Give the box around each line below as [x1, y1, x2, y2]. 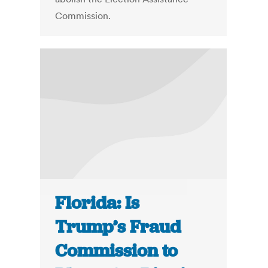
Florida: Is [55, 191, 140, 215]
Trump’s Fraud [55, 215, 181, 239]
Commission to [55, 239, 178, 263]
